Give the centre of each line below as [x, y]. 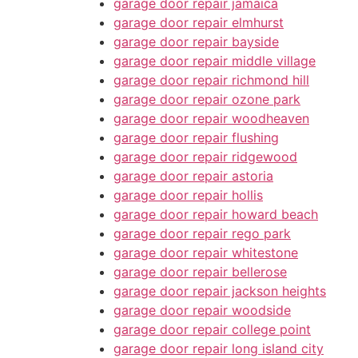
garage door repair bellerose [200, 271]
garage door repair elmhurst [199, 22]
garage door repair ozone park [207, 99]
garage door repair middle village [215, 60]
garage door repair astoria [193, 175]
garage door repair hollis [188, 195]
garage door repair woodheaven [211, 118]
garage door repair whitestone [206, 252]
